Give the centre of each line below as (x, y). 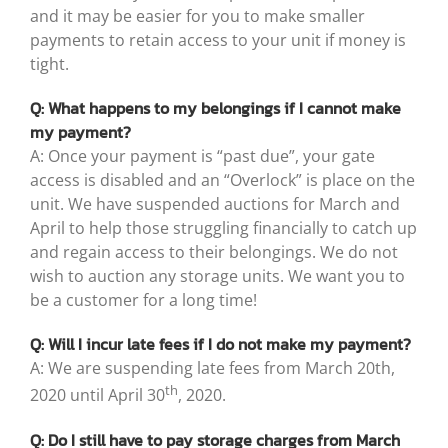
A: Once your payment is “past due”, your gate (202, 156)
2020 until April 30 (97, 395)
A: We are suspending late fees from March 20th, (212, 368)
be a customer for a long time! (143, 300)
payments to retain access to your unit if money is (218, 40)
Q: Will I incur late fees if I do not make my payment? (220, 344)
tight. (49, 64)
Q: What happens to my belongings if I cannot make (215, 108)
